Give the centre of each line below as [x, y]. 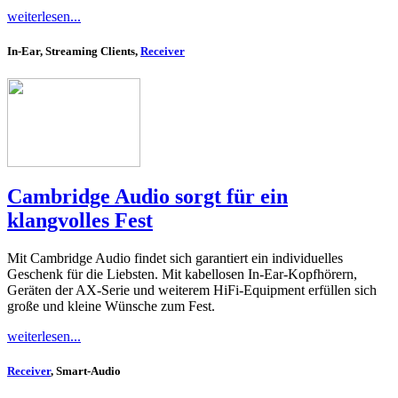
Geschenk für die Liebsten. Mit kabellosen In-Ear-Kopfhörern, [182, 275]
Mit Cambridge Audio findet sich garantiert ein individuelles [175, 259]
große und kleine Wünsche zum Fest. [111, 306]
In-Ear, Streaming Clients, [74, 52]
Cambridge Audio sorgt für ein [147, 197]
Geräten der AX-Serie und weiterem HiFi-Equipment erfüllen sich [192, 291]
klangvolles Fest [80, 221]
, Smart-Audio [86, 371]
